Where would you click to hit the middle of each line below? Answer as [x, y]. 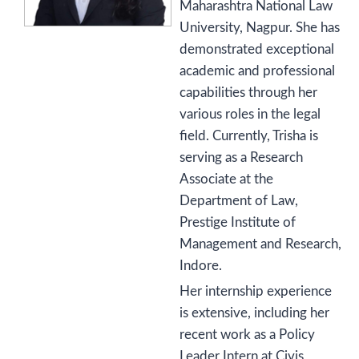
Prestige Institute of [238, 222]
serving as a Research [241, 157]
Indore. [201, 266]
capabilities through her [248, 93]
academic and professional [257, 71]
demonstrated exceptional [257, 49]
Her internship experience [256, 291]
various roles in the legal [250, 114]
